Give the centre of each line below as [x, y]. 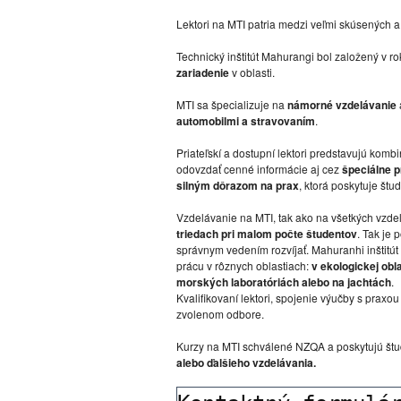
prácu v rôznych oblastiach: [244, 265]
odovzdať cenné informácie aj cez [259, 169]
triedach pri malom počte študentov [267, 234]
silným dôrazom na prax [238, 185]
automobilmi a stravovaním [246, 121]
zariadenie [203, 73]
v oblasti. [252, 72]
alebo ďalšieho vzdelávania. [246, 363]
